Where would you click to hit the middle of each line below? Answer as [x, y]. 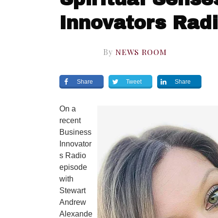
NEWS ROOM [141, 52]
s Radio [73, 155]
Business [75, 132]
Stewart [73, 190]
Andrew [73, 202]
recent [70, 120]
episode [73, 167]
